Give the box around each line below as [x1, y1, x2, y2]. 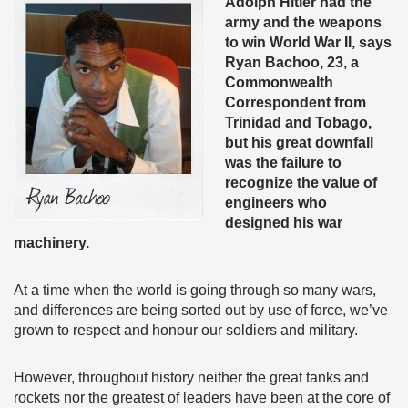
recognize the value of [225, 175, 377, 190]
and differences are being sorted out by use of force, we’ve [14, 302, 388, 318]
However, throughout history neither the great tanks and [14, 370, 369, 385]
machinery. [14, 235, 89, 250]
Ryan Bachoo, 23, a [225, 55, 359, 70]
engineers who [225, 195, 327, 210]
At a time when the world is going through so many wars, [14, 282, 376, 298]
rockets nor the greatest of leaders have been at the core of [14, 390, 390, 405]
